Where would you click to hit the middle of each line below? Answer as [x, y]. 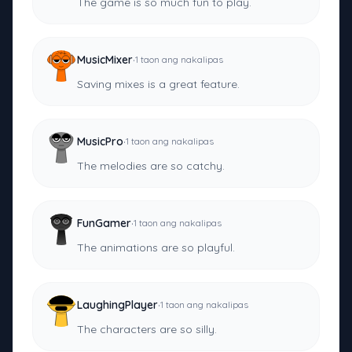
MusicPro [100, 142]
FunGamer [104, 224]
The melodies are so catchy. [151, 166]
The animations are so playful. [156, 248]
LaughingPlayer [117, 305]
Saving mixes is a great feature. [158, 84]
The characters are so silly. [147, 330]
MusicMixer [105, 60]
